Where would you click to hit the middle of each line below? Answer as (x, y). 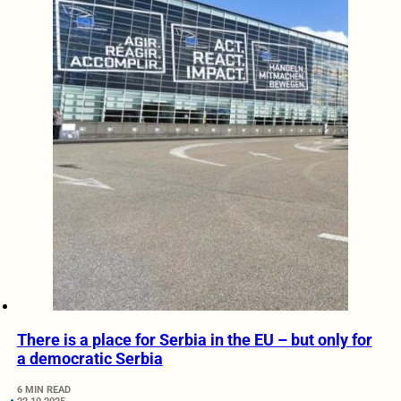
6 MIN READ (43, 389)
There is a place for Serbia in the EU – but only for (194, 339)
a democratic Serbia (90, 358)
